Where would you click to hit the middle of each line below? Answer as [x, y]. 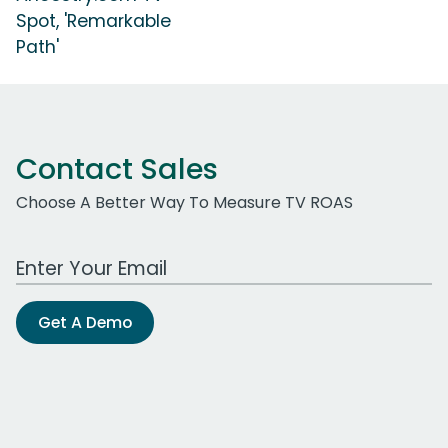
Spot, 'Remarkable [93, 20]
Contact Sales [117, 168]
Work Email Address [93, 257]
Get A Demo [85, 322]
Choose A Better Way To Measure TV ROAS [184, 202]
